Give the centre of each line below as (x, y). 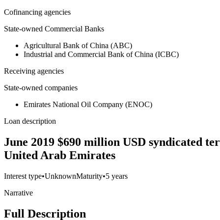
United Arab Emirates (60, 155)
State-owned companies (41, 88)
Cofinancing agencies (37, 12)
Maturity (89, 176)
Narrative (18, 193)
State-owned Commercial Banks (54, 29)
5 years (117, 176)
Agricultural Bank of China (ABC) (78, 46)
